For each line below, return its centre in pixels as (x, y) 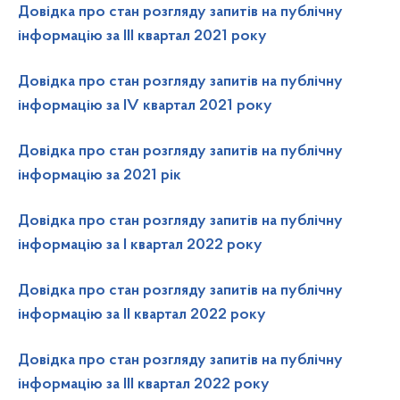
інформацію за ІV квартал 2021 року (145, 106)
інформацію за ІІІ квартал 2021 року (142, 37)
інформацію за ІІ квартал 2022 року (142, 315)
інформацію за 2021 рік (100, 176)
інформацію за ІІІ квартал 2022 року (144, 385)
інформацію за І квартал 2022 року (140, 246)
